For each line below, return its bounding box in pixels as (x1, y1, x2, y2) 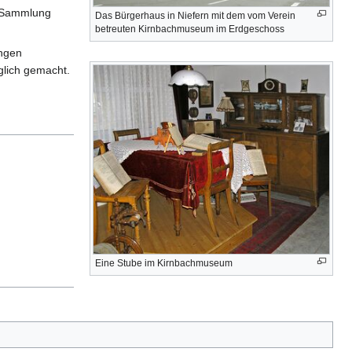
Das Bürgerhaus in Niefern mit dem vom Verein (95, 10, 295, 22)
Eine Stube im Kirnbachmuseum (95, 258, 233, 269)
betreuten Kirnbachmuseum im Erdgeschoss (95, 24, 284, 35)
